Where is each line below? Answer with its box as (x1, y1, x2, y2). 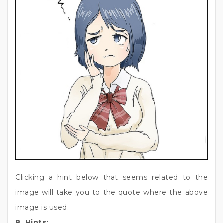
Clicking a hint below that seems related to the (15, 172, 208, 182)
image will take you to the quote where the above (15, 187, 208, 197)
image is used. (15, 202, 69, 212)
